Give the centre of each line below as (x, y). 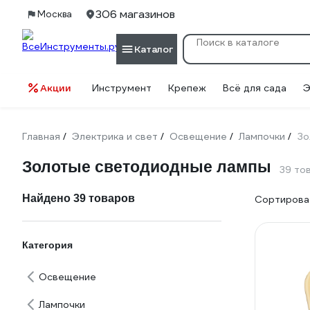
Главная (41, 136)
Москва (55, 14)
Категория (47, 245)
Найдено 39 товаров (79, 198)
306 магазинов (135, 14)
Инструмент (122, 88)
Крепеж (187, 88)
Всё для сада (255, 88)
